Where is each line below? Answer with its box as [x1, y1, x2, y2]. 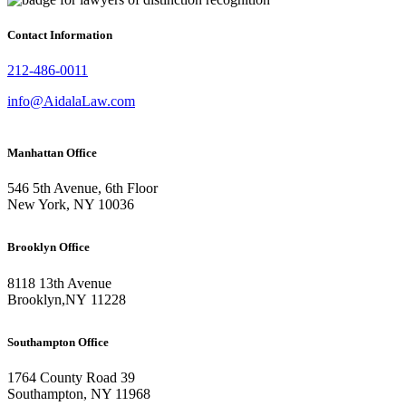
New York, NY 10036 [7, 197, 134, 213]
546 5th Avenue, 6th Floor [7, 180, 158, 197]
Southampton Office [7, 334, 109, 349]
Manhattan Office [7, 146, 97, 160]
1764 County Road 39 [7, 369, 135, 385]
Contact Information [7, 28, 112, 43]
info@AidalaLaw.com [7, 93, 135, 110]
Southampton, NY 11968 [7, 385, 150, 401]
